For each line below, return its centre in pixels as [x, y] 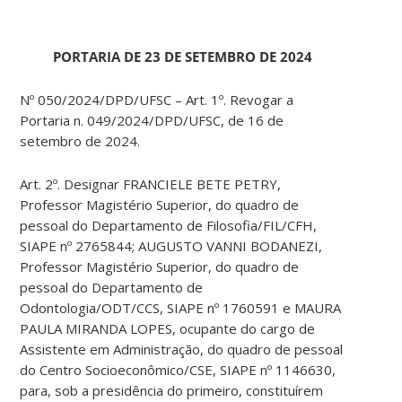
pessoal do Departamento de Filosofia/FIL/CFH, [169, 226]
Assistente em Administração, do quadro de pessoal [182, 350]
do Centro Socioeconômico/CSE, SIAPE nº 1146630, [178, 370]
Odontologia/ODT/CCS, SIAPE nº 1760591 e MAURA [181, 308]
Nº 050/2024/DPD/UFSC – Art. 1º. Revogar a [157, 100]
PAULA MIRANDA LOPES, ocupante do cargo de [168, 329]
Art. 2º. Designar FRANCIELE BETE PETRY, [151, 184]
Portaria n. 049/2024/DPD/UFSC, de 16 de [152, 121]
